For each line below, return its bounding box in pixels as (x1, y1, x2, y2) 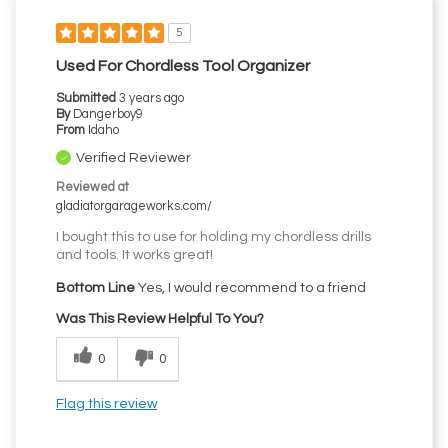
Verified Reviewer (76, 151, 191, 166)
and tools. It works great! (56, 248, 213, 263)
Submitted (56, 92, 119, 106)
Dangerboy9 (73, 108, 143, 122)
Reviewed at (56, 181, 129, 195)
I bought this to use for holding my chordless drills (56, 230, 371, 245)
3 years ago (119, 92, 184, 106)
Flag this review (56, 397, 157, 412)
